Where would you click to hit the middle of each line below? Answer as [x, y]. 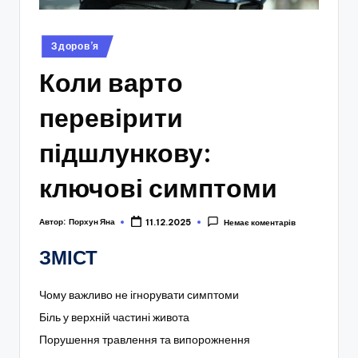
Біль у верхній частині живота [114, 318]
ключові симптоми [158, 187]
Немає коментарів [259, 222]
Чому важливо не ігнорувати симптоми [139, 295]
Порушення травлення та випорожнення [145, 340]
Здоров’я [75, 46]
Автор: [52, 221]
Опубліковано [66, 42]
